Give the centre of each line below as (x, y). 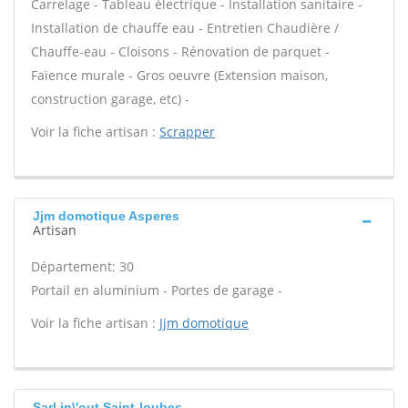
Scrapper (187, 132)
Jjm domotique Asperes (106, 216)
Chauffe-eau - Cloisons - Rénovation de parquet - (180, 51)
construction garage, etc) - (110, 99)
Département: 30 (82, 266)
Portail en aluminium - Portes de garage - (157, 290)
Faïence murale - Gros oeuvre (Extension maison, (179, 75)
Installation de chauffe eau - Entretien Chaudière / (185, 28)
